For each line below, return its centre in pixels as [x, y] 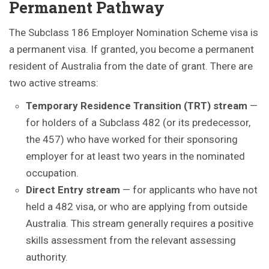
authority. [47, 257]
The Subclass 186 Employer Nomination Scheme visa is [134, 32]
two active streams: [54, 83]
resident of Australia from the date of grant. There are [131, 66]
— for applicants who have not [189, 190]
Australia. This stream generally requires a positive [140, 223]
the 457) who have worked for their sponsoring [132, 139]
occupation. [52, 173]
